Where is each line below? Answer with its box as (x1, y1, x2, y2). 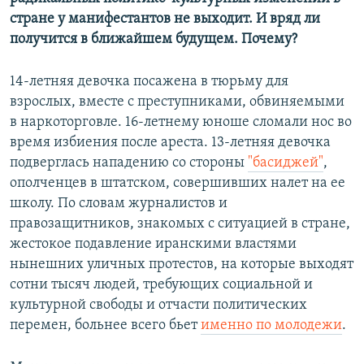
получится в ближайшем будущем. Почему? (10, 32, 297, 48)
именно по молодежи (201, 318, 342, 334)
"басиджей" (248, 155, 323, 171)
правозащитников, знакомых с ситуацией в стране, (10, 216, 350, 232)
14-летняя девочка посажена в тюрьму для (10, 74, 288, 90)
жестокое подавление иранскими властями (10, 236, 297, 253)
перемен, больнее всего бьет (10, 318, 201, 334)
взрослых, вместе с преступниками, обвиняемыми (10, 94, 344, 110)
